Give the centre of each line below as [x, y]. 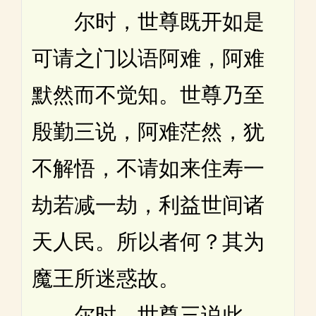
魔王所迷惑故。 [106, 278]
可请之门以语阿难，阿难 [148, 58]
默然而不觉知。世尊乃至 [148, 95]
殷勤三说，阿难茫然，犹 [148, 131]
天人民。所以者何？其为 [148, 241]
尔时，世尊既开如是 [148, 21]
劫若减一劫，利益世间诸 [148, 205]
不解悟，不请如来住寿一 [148, 168]
